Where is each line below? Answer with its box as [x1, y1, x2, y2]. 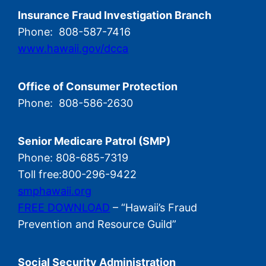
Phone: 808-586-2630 [18, 97, 134, 110]
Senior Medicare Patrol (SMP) [18, 135, 171, 148]
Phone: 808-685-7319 [18, 151, 129, 164]
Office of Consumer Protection [18, 80, 178, 93]
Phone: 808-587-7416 [18, 26, 131, 39]
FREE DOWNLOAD [18, 201, 110, 214]
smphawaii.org [18, 185, 92, 198]
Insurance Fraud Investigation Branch [18, 9, 212, 22]
